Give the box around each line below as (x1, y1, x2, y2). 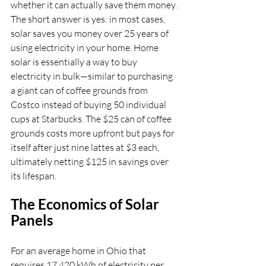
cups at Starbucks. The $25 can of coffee (11, 113, 173, 125)
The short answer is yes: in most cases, (11, 13, 167, 25)
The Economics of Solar (11, 195, 162, 213)
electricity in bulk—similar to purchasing (11, 70, 175, 82)
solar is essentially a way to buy (11, 56, 139, 68)
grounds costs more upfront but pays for (11, 127, 176, 139)
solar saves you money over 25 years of (11, 27, 170, 39)
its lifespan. (11, 170, 56, 182)
